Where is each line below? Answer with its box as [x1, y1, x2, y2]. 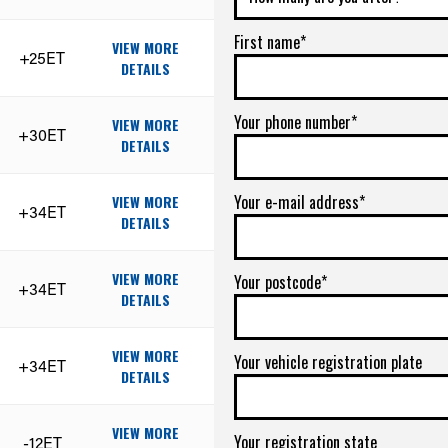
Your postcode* [234, 269, 327, 294]
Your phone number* [234, 109, 357, 134]
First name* [234, 29, 306, 54]
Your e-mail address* [234, 189, 365, 214]
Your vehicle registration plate [234, 349, 422, 374]
